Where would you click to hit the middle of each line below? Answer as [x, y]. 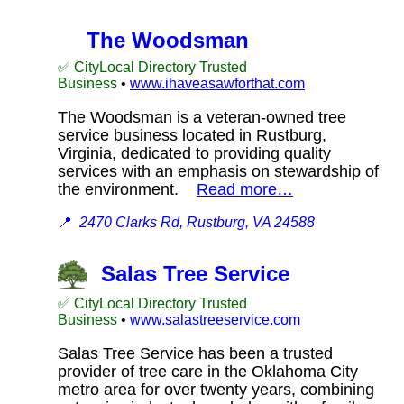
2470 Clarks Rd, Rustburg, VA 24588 [197, 222]
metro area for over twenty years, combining [216, 389]
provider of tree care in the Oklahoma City [208, 371]
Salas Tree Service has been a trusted [195, 353]
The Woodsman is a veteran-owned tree [202, 117]
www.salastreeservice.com [215, 319]
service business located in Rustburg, [192, 135]
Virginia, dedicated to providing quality [194, 153]
